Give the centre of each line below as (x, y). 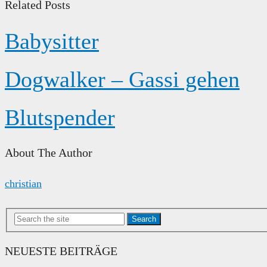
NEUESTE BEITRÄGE (61, 251)
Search (144, 219)
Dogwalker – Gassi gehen (122, 79)
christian (23, 184)
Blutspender (60, 117)
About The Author (49, 153)
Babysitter (52, 41)
